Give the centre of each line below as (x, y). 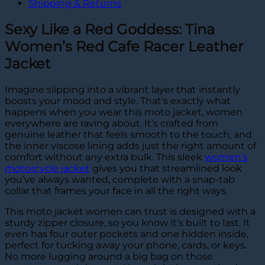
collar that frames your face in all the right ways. (116, 190)
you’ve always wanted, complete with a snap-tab (120, 179)
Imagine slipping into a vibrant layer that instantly (122, 89)
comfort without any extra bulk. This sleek (105, 157)
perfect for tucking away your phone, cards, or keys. (126, 245)
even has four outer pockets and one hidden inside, (127, 234)
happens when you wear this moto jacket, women (124, 112)
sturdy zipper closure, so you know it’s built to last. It (127, 222)
